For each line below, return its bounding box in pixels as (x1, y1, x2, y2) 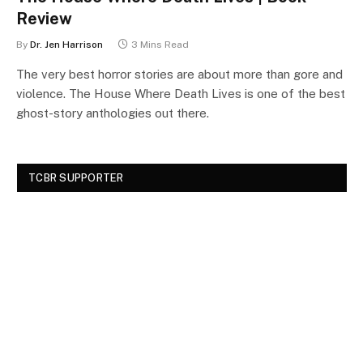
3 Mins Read (131, 38, 189, 50)
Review (16, 8, 72, 28)
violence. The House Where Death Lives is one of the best (16, 86, 345, 100)
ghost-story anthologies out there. (16, 105, 212, 120)
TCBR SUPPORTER (28, 171, 124, 184)
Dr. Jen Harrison (30, 38, 103, 50)
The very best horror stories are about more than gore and (16, 66, 343, 81)
